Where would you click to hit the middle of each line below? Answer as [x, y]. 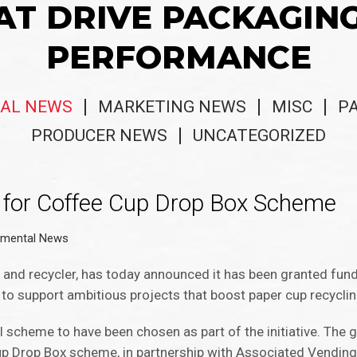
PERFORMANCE [178, 57]
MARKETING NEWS [172, 107]
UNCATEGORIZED [259, 136]
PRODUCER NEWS [99, 136]
